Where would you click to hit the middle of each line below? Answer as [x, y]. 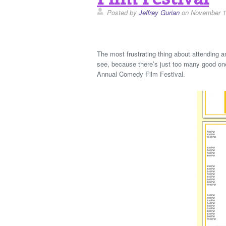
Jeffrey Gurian [159, 12]
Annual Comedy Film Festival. [141, 74]
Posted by [123, 12]
